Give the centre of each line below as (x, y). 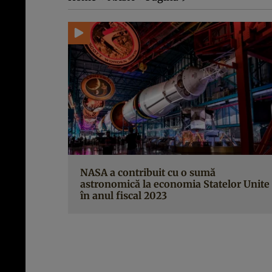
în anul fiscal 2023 (124, 196)
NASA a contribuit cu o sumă (148, 173)
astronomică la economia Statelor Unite (175, 184)
